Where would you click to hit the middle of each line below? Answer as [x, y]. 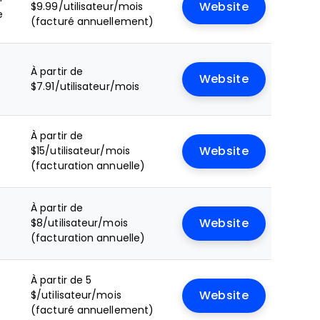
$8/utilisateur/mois [79, 223]
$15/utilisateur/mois [80, 151]
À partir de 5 [61, 280]
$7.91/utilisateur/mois [85, 86]
